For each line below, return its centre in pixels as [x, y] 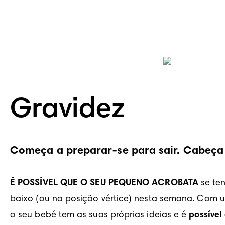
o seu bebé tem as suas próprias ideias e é [100, 216]
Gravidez [68, 110]
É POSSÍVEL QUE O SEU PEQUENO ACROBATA [104, 184]
